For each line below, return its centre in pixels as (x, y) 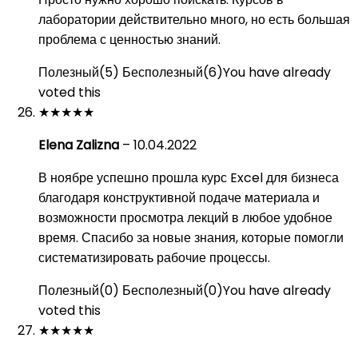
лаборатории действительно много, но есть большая (194, 20)
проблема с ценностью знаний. (129, 40)
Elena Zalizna (80, 145)
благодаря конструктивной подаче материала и (179, 198)
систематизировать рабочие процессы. (154, 258)
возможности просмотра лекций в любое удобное (185, 218)
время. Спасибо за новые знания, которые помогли (191, 238)
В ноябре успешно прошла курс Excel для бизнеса (189, 178)
